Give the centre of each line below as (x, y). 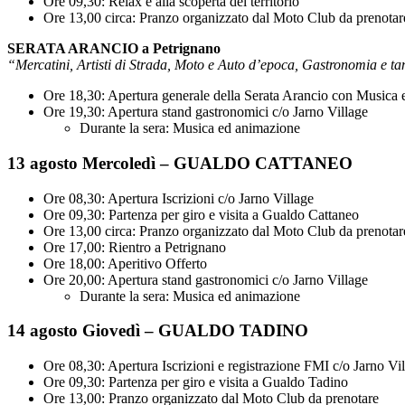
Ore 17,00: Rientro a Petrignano (135, 247)
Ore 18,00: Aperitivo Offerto (125, 263)
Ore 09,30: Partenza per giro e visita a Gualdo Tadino (196, 381)
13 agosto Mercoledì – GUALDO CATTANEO (180, 163)
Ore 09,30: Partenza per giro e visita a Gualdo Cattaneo (201, 214)
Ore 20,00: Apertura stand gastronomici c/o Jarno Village (206, 279)
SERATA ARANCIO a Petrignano (114, 49)
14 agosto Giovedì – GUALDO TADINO (158, 331)
